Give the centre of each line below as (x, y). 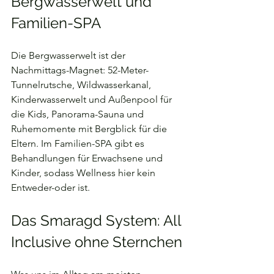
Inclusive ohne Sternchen (97, 242)
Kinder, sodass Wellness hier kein (84, 173)
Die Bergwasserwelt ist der (69, 55)
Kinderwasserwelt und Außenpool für (93, 99)
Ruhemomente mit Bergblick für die (90, 129)
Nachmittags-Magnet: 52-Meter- (80, 70)
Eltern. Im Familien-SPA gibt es (79, 143)
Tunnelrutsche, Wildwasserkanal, (82, 85)
